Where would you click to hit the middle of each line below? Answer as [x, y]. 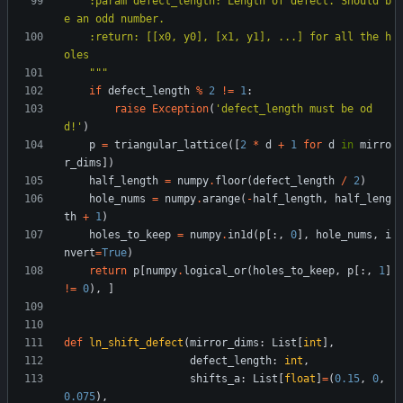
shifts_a [215, 379]
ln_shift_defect [136, 343]
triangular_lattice [171, 145]
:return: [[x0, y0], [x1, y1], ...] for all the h [76, 37]
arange [221, 199]
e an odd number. [114, 19]
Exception [180, 109]
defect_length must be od [297, 109]
